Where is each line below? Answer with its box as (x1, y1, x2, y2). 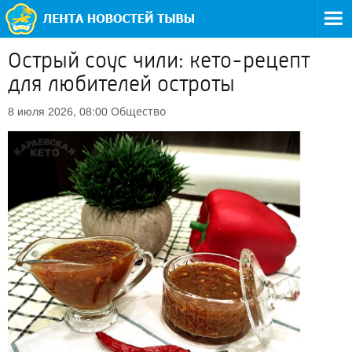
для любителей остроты (8, 71, 235, 97)
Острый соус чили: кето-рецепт (8, 48, 310, 73)
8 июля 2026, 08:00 (8, 105, 108, 118)
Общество (111, 104, 166, 119)
